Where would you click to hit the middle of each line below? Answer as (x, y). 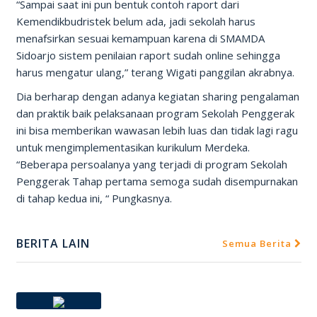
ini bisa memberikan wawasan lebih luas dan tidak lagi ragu (157, 130)
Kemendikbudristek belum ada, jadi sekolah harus (136, 21)
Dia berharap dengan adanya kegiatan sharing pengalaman (157, 96)
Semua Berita (258, 243)
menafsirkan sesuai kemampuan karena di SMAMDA (140, 38)
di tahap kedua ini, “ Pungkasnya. (94, 198)
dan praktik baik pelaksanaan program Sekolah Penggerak (155, 113)
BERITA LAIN (53, 243)
